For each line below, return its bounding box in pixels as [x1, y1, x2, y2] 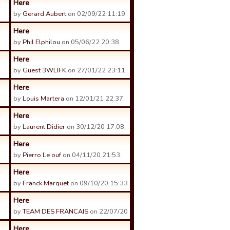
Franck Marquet [23, 179, 69, 188]
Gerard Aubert [23, 9, 66, 18]
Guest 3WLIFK [23, 66, 66, 75]
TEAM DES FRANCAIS [23, 207, 88, 216]
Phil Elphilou [23, 37, 60, 47]
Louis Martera [23, 94, 64, 103]
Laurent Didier [23, 122, 65, 131]
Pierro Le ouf [23, 150, 61, 160]
